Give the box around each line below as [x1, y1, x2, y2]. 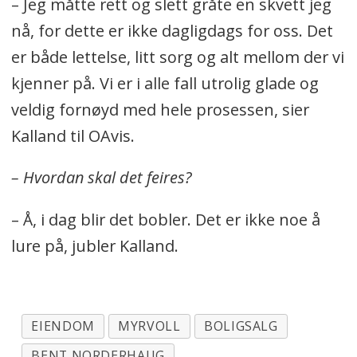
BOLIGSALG [203, 317, 278, 335]
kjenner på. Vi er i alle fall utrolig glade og [10, 72, 319, 94]
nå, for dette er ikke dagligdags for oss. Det [10, 19, 333, 41]
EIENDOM [31, 317, 95, 335]
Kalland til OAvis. [10, 124, 135, 147]
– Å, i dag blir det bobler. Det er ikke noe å [10, 209, 320, 231]
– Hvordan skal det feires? [10, 167, 192, 189]
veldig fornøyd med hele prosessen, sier [10, 98, 309, 120]
